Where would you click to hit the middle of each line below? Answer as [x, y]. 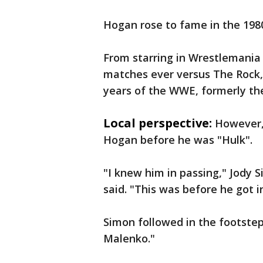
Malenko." [129, 238]
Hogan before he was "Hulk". [178, 140]
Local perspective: [158, 123]
